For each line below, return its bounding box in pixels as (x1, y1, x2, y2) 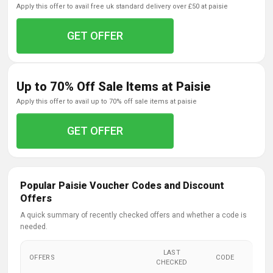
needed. (20, 222, 48, 231)
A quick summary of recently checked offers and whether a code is (20, 211, 247, 219)
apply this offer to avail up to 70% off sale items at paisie (21, 97, 197, 105)
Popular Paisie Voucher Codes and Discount (20, 180, 224, 191)
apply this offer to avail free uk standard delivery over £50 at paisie (21, 2, 228, 10)
